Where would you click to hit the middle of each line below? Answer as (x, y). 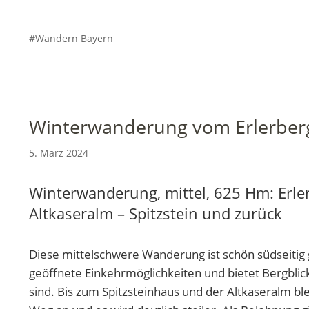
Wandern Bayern (74, 38)
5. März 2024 (59, 152)
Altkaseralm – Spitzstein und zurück (156, 213)
